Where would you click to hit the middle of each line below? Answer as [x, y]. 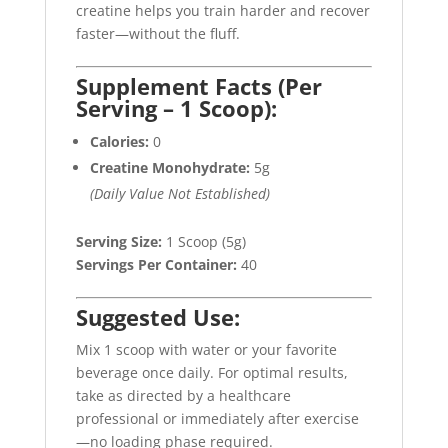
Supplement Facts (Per [198, 86]
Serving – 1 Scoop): [176, 108]
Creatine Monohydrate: [169, 167]
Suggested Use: [157, 317]
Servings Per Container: [156, 264]
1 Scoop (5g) [203, 241]
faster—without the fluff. [157, 33]
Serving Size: [118, 241]
